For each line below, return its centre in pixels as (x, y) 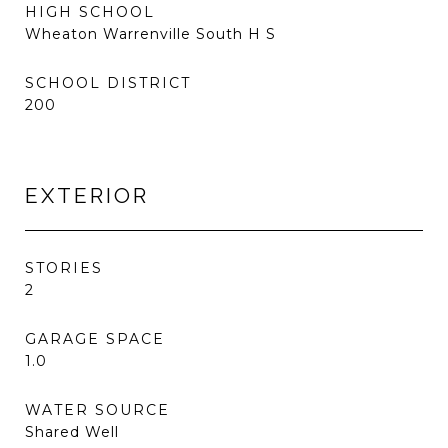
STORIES (64, 267)
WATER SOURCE (97, 409)
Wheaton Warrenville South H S (150, 33)
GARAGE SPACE (95, 338)
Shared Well (72, 431)
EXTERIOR (87, 195)
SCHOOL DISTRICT (108, 82)
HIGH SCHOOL (90, 11)
